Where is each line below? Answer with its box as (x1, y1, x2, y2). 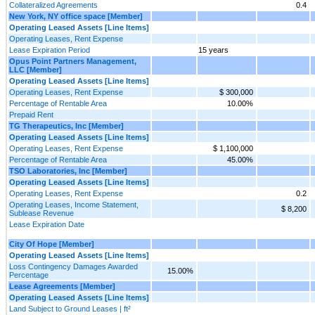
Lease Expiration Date (9, 219, 84, 229)
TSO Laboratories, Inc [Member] (9, 166, 127, 175)
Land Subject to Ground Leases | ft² (9, 304, 131, 313)
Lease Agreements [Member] (9, 281, 115, 290)
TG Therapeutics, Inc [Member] (9, 121, 124, 130)
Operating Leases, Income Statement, (9, 200, 139, 209)
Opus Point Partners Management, (9, 56, 136, 65)
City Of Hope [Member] (9, 239, 94, 248)
